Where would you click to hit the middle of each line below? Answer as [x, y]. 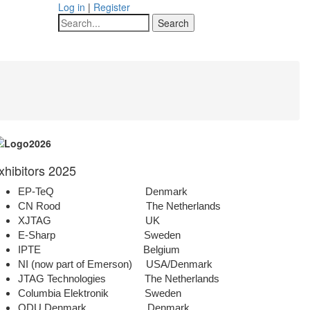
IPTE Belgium [99, 250]
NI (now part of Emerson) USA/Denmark [115, 265]
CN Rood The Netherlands [119, 207]
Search [74, 21]
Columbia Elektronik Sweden [100, 294]
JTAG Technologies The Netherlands [119, 279]
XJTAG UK [89, 221]
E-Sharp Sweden [99, 236]
